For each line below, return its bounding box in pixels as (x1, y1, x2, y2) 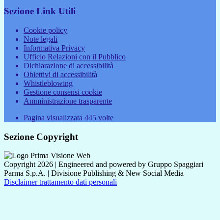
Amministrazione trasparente (24, 96, 112, 105)
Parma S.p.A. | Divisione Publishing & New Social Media (4, 169, 184, 178)
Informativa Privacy (24, 43, 85, 52)
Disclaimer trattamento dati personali (4, 178, 117, 187)
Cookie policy (24, 26, 67, 34)
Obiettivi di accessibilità (24, 70, 97, 79)
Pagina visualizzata (24, 113, 84, 122)
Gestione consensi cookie (24, 87, 102, 96)
